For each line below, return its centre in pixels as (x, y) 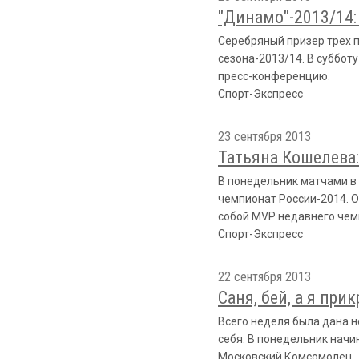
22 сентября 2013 (264, 277)
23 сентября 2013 (264, 137)
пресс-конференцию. (274, 76)
